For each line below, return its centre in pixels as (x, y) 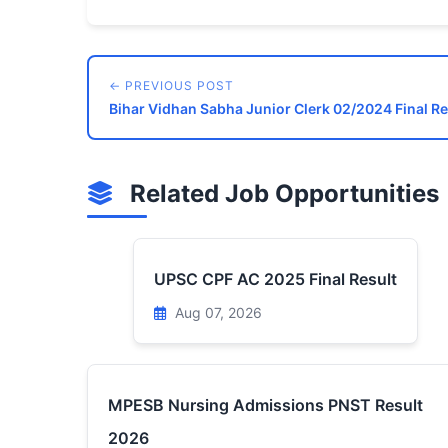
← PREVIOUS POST (171, 85)
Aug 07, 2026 (216, 312)
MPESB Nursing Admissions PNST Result (265, 405)
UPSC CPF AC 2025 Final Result (275, 279)
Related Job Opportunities (281, 193)
